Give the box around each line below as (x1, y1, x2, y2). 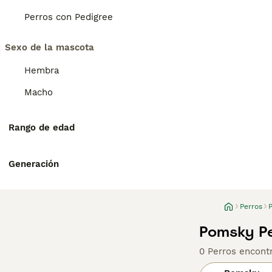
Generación (8, 158, 59, 169)
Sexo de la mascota (5, 42, 94, 53)
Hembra (24, 65, 59, 76)
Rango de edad (8, 122, 75, 133)
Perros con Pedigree (24, 12, 113, 22)
